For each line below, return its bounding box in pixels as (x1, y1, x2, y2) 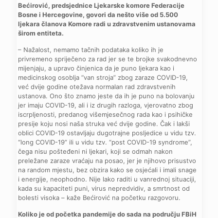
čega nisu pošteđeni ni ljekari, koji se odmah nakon (18, 147, 173, 155)
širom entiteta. (18, 29, 64, 37)
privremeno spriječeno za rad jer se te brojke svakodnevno (18, 54, 198, 63)
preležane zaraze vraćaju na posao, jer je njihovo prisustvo (18, 156, 197, 164)
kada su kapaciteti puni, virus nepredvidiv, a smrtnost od (18, 184, 190, 192)
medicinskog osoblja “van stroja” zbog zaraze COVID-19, (18, 73, 188, 81)
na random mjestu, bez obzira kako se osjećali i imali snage (18, 165, 197, 174)
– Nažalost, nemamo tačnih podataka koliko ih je (18, 45, 164, 54)
